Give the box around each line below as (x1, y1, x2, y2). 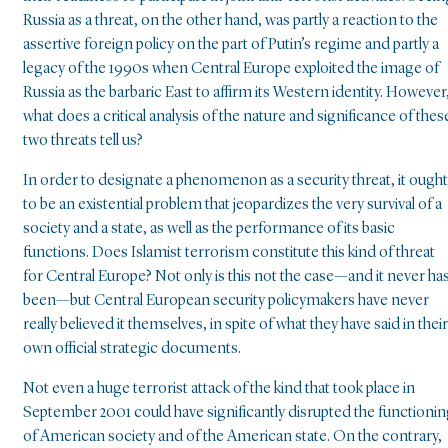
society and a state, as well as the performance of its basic (23, 220, 395, 237)
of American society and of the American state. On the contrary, (23, 428, 442, 445)
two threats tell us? (23, 132, 143, 149)
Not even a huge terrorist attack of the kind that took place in (23, 380, 415, 397)
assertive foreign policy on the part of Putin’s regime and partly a (23, 36, 439, 53)
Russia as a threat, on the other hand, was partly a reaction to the (23, 12, 438, 29)
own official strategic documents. (23, 340, 241, 357)
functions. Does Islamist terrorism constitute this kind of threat (23, 244, 435, 261)
